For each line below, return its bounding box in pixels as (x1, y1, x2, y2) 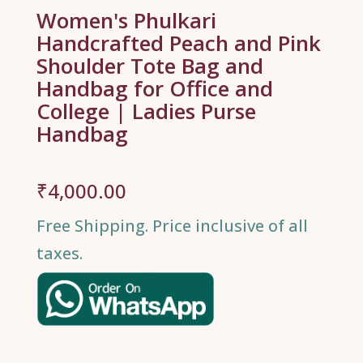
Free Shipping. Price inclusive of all (36, 215, 308, 237)
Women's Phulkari (36, 6, 216, 36)
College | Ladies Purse (36, 96, 256, 126)
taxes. (36, 242, 83, 265)
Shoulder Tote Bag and (36, 51, 263, 81)
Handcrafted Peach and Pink (36, 28, 321, 58)
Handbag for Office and (36, 74, 273, 104)
